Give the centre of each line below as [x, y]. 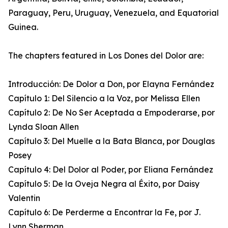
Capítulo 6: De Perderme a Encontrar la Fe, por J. [104, 212]
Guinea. [23, 27]
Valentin [24, 198]
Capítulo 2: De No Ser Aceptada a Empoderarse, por [111, 113]
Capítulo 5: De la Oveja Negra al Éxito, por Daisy [104, 184]
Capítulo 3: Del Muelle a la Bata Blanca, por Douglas [111, 141]
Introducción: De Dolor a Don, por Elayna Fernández [111, 84]
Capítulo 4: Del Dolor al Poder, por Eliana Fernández [111, 170]
